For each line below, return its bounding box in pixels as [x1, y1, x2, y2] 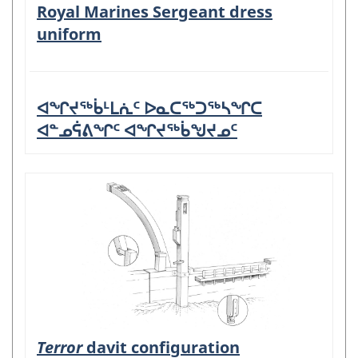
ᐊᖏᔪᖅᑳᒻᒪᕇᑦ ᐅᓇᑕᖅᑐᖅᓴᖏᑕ [37, 97, 262, 120]
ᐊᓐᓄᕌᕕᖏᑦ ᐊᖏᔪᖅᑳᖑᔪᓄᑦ [37, 120, 237, 142]
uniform [37, 23, 101, 46]
